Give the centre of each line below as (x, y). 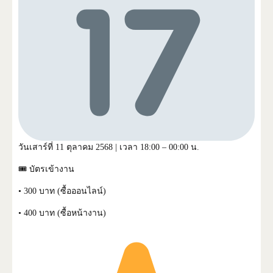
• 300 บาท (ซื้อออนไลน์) (62, 191)
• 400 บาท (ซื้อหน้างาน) (62, 213)
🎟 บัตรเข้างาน (46, 169)
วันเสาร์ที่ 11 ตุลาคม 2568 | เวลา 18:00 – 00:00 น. (109, 147)
